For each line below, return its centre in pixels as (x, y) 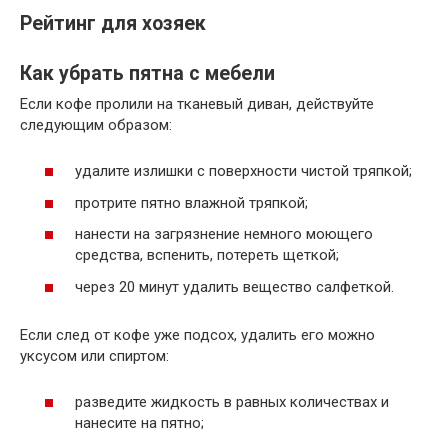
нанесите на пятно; (139, 423)
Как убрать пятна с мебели (147, 74)
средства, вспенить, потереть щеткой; (207, 255)
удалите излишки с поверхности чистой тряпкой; (243, 171)
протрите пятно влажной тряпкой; (191, 202)
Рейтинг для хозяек (113, 23)
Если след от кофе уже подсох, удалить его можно (197, 334)
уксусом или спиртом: (94, 355)
